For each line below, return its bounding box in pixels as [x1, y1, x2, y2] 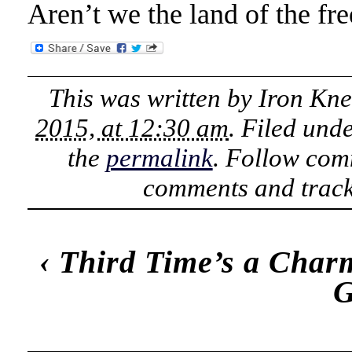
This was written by [49, 83, 259, 112]
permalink [105, 143, 213, 172]
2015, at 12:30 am [35, 113, 229, 142]
